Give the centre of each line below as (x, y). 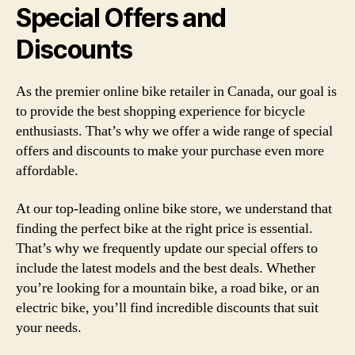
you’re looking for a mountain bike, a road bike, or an (168, 288)
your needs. (49, 327)
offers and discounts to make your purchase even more (170, 151)
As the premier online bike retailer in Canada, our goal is (176, 92)
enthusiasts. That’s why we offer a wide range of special (174, 131)
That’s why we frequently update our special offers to (167, 248)
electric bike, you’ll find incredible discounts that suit (167, 307)
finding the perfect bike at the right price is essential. (164, 228)
